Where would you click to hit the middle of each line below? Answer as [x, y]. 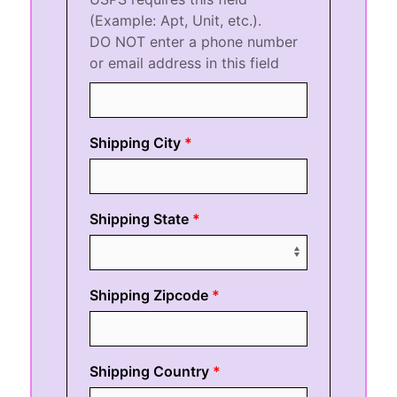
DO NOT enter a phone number [194, 41]
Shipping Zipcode [149, 295]
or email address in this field [185, 62]
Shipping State [140, 218]
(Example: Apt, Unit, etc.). [178, 20]
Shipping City [136, 142]
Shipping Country [150, 371]
